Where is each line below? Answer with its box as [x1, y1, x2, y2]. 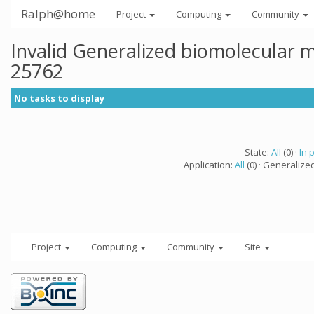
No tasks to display [14, 92, 104, 104]
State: [244, 146, 271, 158]
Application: [184, 158, 235, 171]
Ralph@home [21, 6, 95, 22]
